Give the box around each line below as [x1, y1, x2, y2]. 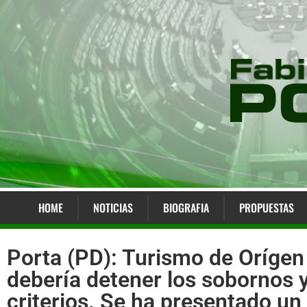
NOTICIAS [93, 199, 133, 217]
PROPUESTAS [238, 199, 294, 217]
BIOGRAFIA [162, 199, 209, 217]
